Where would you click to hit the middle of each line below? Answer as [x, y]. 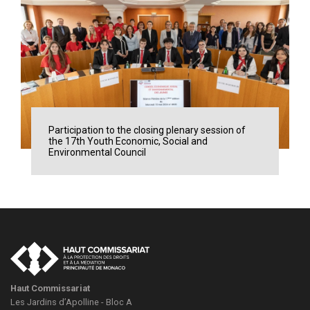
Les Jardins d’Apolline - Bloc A [71, 302]
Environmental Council [97, 153]
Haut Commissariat [50, 289]
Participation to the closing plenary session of [147, 130]
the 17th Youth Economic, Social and [128, 142]
